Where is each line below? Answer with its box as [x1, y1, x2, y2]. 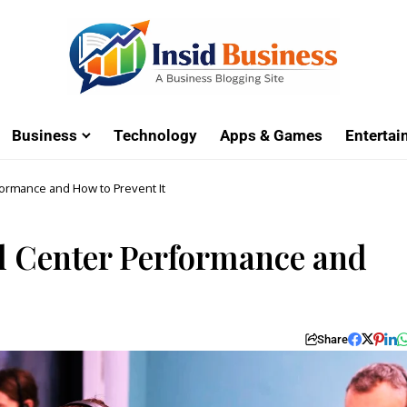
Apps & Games [220, 126, 323, 145]
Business [12, 126, 77, 145]
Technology [114, 126, 197, 145]
